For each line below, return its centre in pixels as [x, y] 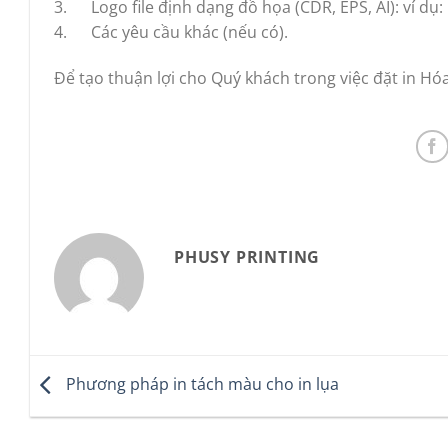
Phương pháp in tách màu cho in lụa [200, 384]
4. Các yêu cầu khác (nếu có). [171, 31]
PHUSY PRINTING [247, 256]
